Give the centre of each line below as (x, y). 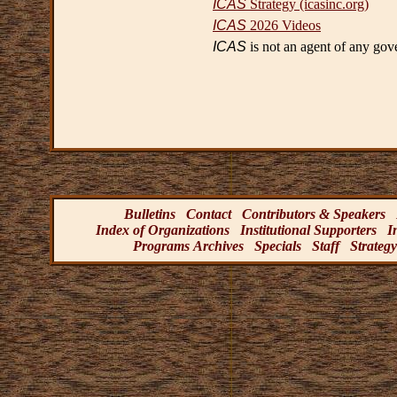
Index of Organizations (163, 230)
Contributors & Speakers (314, 214)
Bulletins (150, 214)
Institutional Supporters (308, 230)
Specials (277, 245)
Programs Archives (188, 245)
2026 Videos (284, 26)
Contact (209, 214)
